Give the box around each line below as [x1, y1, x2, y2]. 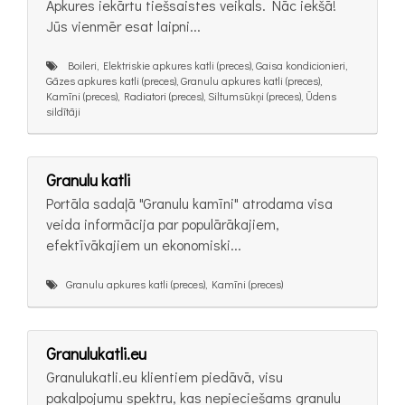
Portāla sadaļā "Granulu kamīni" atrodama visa [46, 193, 333, 213]
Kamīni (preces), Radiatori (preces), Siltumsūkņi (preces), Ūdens [46, 88, 336, 103]
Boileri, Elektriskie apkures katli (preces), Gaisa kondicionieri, [58, 57, 347, 72]
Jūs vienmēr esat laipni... [46, 15, 201, 35]
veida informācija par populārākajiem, [46, 214, 279, 234]
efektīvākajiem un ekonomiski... [46, 235, 241, 255]
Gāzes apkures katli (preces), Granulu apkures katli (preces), [46, 72, 322, 88]
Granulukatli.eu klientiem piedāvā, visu [46, 366, 283, 386]
